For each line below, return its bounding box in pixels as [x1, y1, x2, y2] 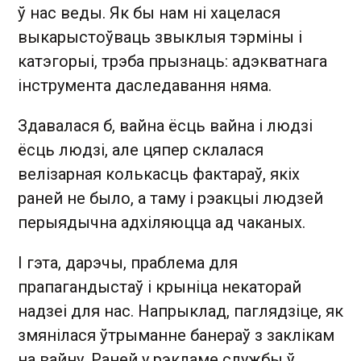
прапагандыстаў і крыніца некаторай [18, 276, 301, 297]
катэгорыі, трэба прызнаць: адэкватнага [18, 51, 327, 71]
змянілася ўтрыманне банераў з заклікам [18, 325, 334, 345]
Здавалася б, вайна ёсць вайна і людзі [18, 115, 313, 135]
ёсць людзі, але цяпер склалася [18, 139, 263, 160]
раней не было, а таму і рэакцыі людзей [18, 188, 323, 208]
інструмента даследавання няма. [18, 75, 276, 95]
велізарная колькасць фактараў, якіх [18, 164, 300, 184]
